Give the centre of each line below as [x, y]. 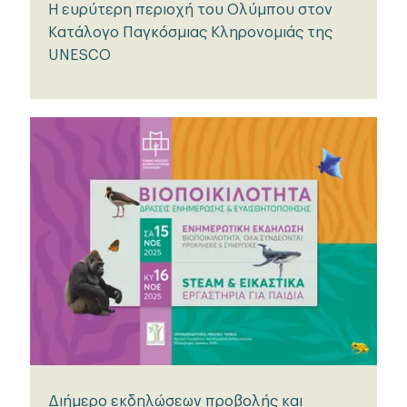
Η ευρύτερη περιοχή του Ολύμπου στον [190, 10]
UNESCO [79, 56]
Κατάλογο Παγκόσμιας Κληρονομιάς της [190, 33]
